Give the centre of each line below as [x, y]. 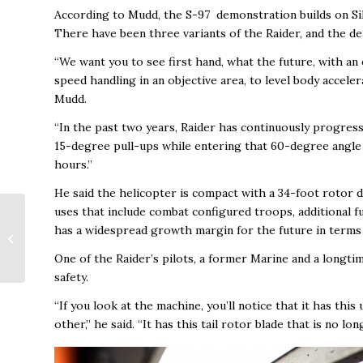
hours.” [73, 165]
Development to [69, 231]
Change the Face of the [85, 248]
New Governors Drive [83, 214]
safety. [71, 277]
